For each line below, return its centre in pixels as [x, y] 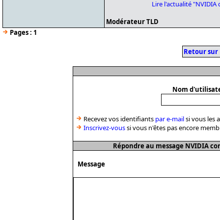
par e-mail [170, 119]
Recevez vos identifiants [119, 119]
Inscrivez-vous [104, 128]
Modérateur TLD [132, 22]
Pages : [21, 32]
